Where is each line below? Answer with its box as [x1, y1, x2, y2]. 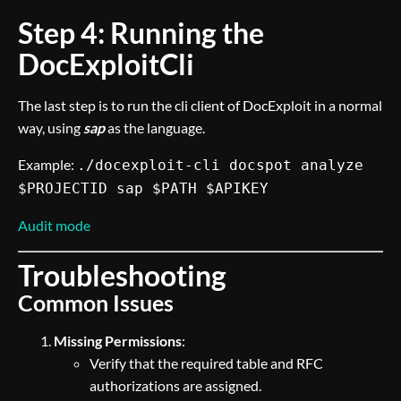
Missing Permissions [54, 332, 182, 349]
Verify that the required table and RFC [90, 354, 323, 371]
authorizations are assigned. [90, 377, 261, 394]
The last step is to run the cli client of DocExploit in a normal [18, 97, 382, 114]
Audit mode [18, 217, 90, 234]
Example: [18, 156, 77, 173]
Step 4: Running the [18, 15, 264, 50]
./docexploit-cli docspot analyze [77, 157, 363, 174]
